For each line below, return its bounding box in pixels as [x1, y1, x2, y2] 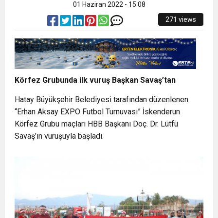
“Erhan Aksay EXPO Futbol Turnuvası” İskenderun [15, 107, 180, 116]
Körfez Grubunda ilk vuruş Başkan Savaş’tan [15, 75, 176, 85]
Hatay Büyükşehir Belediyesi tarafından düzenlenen [15, 94, 188, 104]
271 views [165, 16, 196, 24]
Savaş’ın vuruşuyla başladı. [15, 131, 104, 141]
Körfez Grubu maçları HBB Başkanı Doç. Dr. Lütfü [15, 119, 178, 128]
